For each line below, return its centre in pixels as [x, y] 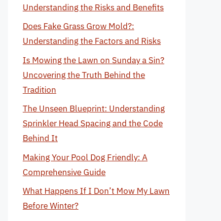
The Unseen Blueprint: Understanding [94, 109]
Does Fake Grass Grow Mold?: [78, 26]
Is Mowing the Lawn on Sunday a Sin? [93, 60]
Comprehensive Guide [64, 172]
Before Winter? [51, 206]
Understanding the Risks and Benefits [93, 7]
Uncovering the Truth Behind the [84, 75]
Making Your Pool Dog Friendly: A [85, 157]
